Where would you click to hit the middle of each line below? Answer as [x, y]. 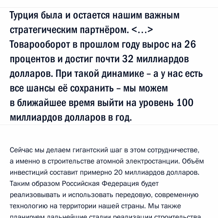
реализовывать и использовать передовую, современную [104, 194]
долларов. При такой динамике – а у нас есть [106, 73]
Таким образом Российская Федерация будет [84, 183]
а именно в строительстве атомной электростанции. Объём [107, 161]
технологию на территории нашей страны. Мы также [95, 206]
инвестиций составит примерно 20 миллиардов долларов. [105, 172]
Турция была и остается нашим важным [95, 15]
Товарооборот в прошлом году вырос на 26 [103, 44]
